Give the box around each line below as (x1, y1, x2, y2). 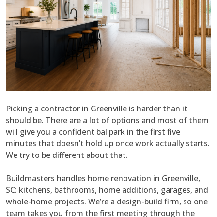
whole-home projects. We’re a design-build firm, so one (6, 196, 208, 207)
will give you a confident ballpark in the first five (6, 126, 180, 138)
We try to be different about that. (6, 150, 128, 161)
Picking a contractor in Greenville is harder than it (6, 103, 187, 114)
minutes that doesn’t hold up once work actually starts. (6, 138, 210, 149)
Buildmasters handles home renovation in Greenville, (6, 173, 200, 184)
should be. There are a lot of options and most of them (6, 115, 209, 126)
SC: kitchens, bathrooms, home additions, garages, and (6, 185, 208, 196)
